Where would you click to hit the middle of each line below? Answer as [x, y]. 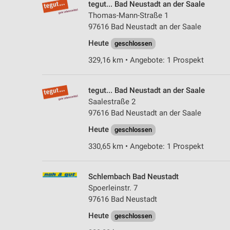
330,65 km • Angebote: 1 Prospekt [146, 146]
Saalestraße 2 [112, 101]
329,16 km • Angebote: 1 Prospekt [146, 60]
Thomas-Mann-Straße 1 [128, 15]
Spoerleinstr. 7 [113, 188]
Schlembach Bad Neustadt [133, 176]
